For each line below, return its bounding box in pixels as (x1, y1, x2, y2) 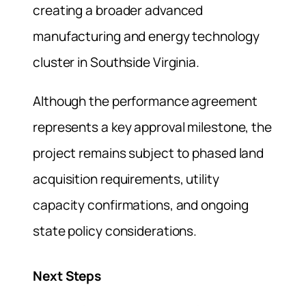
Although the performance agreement (33, 92, 258, 111)
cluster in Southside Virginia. (33, 53, 199, 72)
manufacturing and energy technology (33, 27, 260, 46)
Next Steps (33, 266, 101, 285)
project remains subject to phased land (33, 144, 264, 163)
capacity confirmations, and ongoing (33, 196, 249, 214)
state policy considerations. (33, 222, 197, 240)
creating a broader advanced (33, 1, 204, 20)
